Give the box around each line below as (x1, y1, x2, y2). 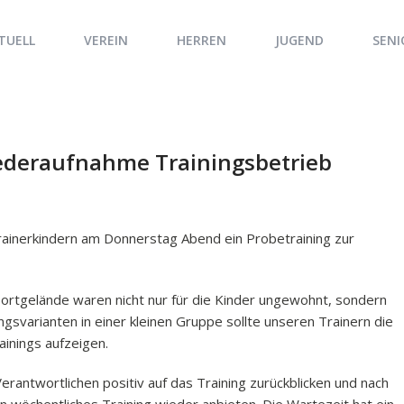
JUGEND (275, 32, 324, 49)
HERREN (177, 32, 226, 49)
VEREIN (84, 32, 128, 49)
